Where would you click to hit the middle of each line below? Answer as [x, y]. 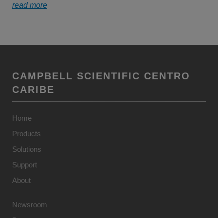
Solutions [27, 149]
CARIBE [33, 90]
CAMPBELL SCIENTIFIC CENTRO [101, 76]
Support [25, 165]
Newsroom [30, 205]
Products [27, 134]
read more [30, 5]
